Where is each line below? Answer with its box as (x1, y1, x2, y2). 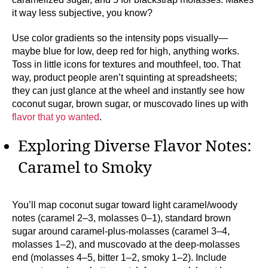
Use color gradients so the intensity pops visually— (12, 33, 228, 44)
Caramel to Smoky (18, 159, 152, 178)
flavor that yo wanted (12, 112, 99, 123)
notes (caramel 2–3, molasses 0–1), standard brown (12, 212, 231, 223)
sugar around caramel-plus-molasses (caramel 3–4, (12, 226, 230, 236)
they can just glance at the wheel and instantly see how (12, 86, 245, 96)
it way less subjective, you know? (12, 8, 153, 19)
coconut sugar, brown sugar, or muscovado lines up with (12, 99, 248, 109)
